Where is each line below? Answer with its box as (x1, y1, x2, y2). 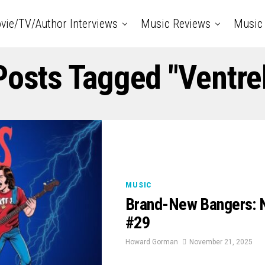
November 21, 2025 (189, 237, 253, 246)
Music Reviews (140, 17, 211, 31)
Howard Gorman (125, 237, 178, 246)
